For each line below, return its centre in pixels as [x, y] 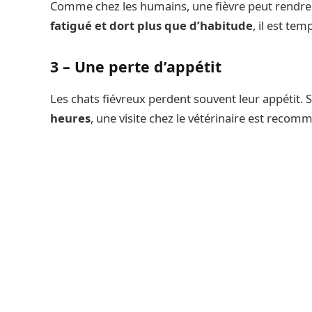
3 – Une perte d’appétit [136, 67]
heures [70, 118]
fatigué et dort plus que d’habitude [151, 26]
